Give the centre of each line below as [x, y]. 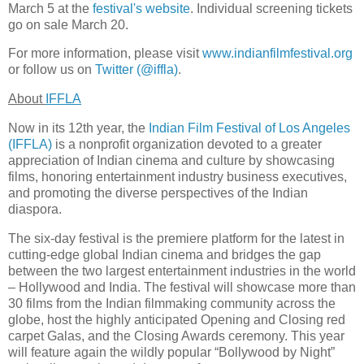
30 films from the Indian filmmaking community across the [172, 303]
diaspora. [35, 210]
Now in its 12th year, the [78, 128]
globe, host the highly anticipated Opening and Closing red [177, 319]
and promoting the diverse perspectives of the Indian [158, 193]
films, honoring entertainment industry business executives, [178, 177]
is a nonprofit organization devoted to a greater [187, 145]
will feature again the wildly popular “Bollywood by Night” [171, 352]
